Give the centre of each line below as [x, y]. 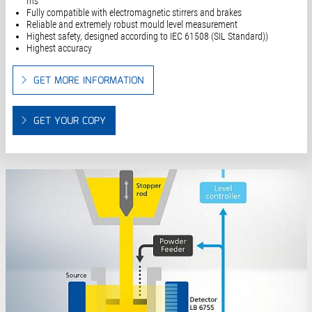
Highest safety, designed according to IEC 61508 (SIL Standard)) [147, 37]
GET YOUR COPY [69, 122]
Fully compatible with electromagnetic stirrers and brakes [134, 13]
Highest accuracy [59, 48]
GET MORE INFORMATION [88, 81]
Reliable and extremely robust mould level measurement [132, 25]
